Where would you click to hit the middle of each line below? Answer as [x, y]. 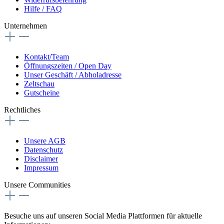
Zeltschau [39, 83]
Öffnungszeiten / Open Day [68, 65]
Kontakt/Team [46, 56]
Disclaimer [41, 158]
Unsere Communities [37, 184]
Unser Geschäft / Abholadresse [73, 74]
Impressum [41, 167]
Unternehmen [25, 25]
